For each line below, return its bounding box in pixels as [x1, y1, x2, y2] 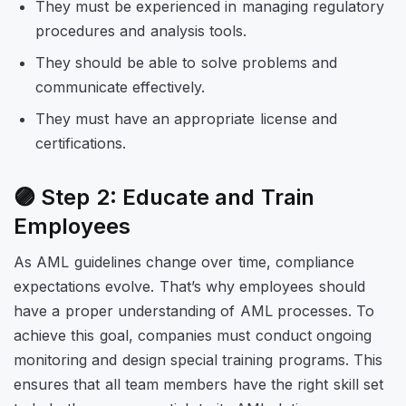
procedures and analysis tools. [35, 22, 252, 41]
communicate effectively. [35, 78, 215, 97]
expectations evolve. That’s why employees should [14, 276, 365, 295]
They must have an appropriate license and [35, 110, 337, 129]
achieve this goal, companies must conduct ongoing [14, 325, 372, 344]
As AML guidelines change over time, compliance [14, 252, 354, 271]
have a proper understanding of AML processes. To [14, 301, 375, 320]
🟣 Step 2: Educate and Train [14, 184, 314, 211]
